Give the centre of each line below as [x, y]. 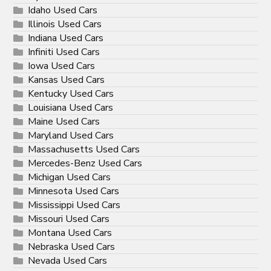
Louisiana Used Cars [71, 108]
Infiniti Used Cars [64, 52]
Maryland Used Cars [71, 136]
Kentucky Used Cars [71, 94]
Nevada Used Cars [68, 261]
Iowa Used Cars [62, 66]
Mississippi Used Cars [74, 205]
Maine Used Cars [64, 122]
